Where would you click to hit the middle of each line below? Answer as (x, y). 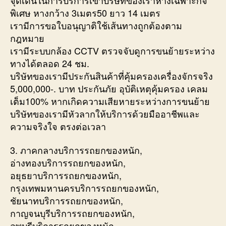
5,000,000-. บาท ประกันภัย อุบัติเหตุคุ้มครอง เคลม (109, 88)
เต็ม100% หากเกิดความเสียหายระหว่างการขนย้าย (110, 101)
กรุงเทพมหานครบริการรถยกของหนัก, (84, 188)
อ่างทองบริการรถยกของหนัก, (68, 162)
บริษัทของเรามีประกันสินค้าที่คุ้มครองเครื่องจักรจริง (111, 75)
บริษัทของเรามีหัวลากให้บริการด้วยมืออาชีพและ (105, 113)
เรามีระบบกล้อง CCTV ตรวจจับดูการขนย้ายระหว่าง (112, 50)
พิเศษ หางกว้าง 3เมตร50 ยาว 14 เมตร (85, 12)
